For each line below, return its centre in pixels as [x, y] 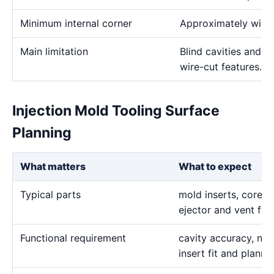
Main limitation [54, 51]
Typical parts [50, 194]
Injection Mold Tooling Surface [116, 111]
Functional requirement [73, 238]
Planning [42, 133]
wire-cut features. [221, 67]
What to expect [215, 166]
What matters [53, 166]
